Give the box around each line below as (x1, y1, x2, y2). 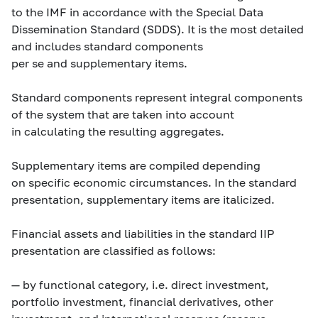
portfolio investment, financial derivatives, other (11, 295, 273, 308)
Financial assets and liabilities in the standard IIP (11, 226, 275, 240)
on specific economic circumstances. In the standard (11, 175, 297, 189)
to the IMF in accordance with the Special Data (11, 5, 263, 18)
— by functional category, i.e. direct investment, (11, 278, 269, 291)
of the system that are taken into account (11, 107, 234, 121)
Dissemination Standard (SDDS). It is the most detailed (11, 22, 304, 35)
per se (11, 56, 47, 70)
